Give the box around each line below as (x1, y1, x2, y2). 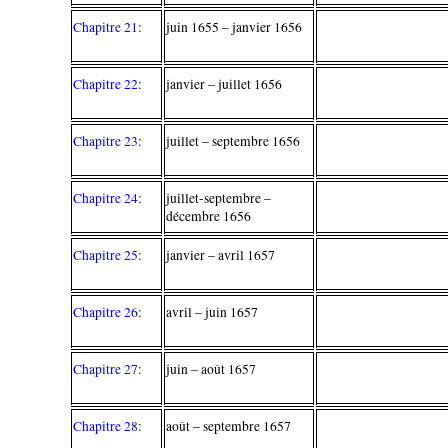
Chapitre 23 (73, 131, 139, 150)
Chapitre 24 (73, 188, 139, 207)
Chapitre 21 (73, 17, 139, 36)
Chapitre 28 (73, 416, 139, 435)
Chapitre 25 (73, 245, 139, 264)
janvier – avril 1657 (166, 245, 276, 264)
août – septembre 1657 (166, 416, 292, 435)
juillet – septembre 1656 (166, 131, 301, 150)
